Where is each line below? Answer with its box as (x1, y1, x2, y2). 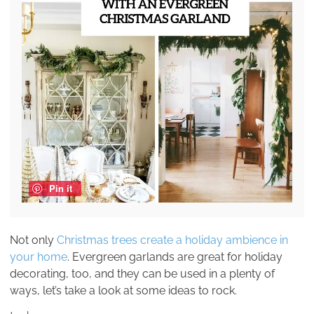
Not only (10, 233, 57, 247)
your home (10, 250, 67, 264)
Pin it (48, 182, 72, 196)
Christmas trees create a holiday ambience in (57, 233, 288, 247)
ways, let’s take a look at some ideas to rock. (10, 284, 237, 298)
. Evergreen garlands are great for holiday (67, 250, 282, 264)
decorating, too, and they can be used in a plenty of (10, 267, 275, 281)
